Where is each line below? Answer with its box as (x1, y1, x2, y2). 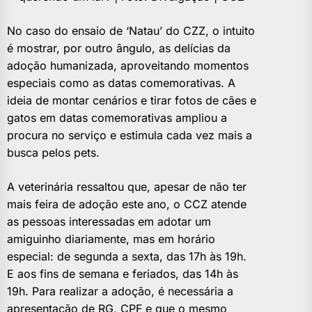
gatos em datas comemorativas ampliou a (7, 110, 227, 125)
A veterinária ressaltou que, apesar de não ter (7, 179, 247, 194)
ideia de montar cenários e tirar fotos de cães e (7, 93, 256, 107)
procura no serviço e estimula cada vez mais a (7, 127, 252, 142)
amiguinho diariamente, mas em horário (7, 231, 215, 246)
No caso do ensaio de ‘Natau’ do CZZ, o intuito (7, 23, 255, 38)
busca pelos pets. (7, 145, 100, 159)
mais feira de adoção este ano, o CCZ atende (7, 196, 247, 211)
